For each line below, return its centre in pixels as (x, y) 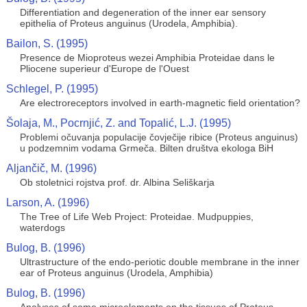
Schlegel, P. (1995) (52, 89)
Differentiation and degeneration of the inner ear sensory (143, 12)
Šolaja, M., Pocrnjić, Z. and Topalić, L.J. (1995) (118, 123)
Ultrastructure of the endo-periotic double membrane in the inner (159, 262)
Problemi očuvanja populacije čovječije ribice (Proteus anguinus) (159, 137)
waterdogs (42, 228)
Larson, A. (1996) (47, 202)
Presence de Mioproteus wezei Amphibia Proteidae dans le (147, 58)
